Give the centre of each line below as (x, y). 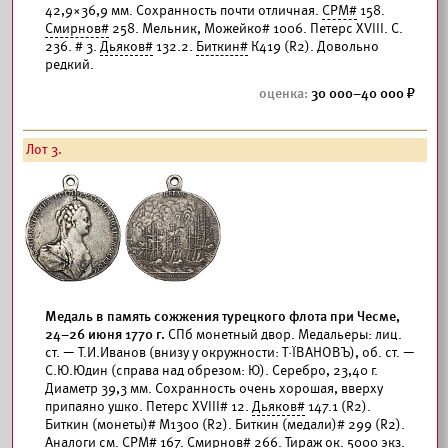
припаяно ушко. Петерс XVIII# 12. (148, 406)
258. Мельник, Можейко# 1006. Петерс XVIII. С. (256, 28)
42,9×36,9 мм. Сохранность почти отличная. (183, 10)
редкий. (69, 64)
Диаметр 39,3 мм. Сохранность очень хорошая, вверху (214, 388)
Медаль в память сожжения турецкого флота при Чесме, (222, 316)
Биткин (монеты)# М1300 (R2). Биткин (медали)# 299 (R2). (225, 424)
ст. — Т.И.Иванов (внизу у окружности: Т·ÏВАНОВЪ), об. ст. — (230, 352)
